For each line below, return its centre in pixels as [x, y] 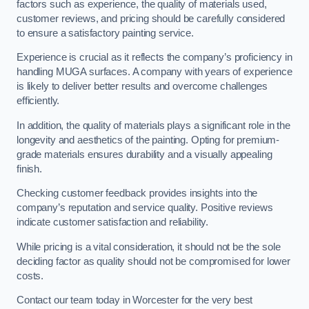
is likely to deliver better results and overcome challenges [142, 87]
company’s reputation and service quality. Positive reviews [145, 208]
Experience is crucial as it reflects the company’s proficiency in [154, 58]
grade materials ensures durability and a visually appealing [144, 154]
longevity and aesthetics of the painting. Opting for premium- [148, 140]
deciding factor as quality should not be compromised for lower [153, 261]
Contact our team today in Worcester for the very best [135, 300]
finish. [29, 169]
